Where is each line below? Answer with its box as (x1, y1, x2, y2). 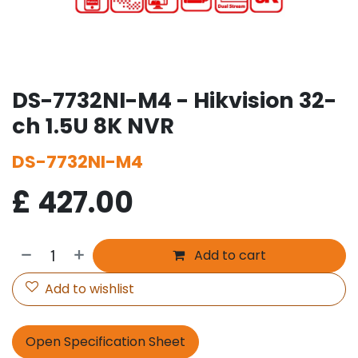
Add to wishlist (45, 279, 134, 298)
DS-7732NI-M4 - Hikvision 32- (12, 85, 336, 115)
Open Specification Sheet (26, 332, 185, 351)
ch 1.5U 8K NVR (12, 110, 174, 141)
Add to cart (191, 245, 267, 265)
